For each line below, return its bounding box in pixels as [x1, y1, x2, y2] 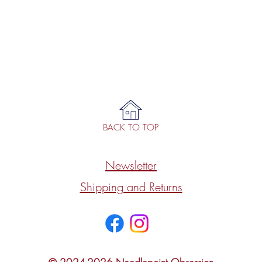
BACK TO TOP [103, 122, 158, 134]
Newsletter [105, 157, 157, 174]
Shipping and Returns [80, 179, 182, 195]
